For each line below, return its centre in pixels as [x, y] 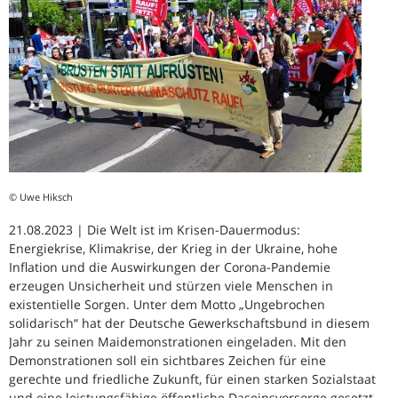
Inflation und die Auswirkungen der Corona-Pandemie [170, 267]
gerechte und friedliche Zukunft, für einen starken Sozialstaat [192, 378]
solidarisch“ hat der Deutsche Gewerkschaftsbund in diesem [189, 322]
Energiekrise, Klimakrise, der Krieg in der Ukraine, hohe [173, 248]
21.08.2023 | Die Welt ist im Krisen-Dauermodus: [155, 229]
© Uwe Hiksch [41, 196]
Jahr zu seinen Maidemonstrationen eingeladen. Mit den [178, 341]
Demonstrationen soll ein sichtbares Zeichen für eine [167, 360]
